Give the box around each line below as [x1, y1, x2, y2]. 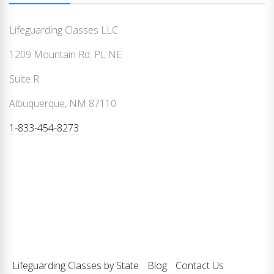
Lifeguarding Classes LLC [9, 23, 118, 37]
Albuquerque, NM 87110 [9, 96, 116, 110]
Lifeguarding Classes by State [12, 258, 139, 272]
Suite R [9, 72, 39, 86]
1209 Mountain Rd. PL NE [9, 47, 122, 61]
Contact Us [176, 258, 224, 272]
